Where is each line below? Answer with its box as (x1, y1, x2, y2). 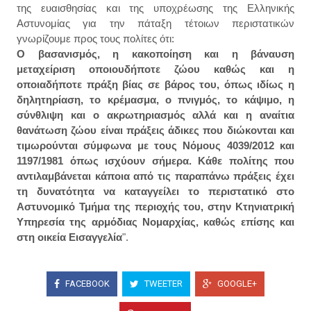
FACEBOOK (62, 278, 110, 289)
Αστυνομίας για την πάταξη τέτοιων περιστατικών (17, 17, 294, 30)
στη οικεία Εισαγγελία (17, 231, 122, 244)
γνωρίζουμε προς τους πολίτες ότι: (17, 33, 177, 45)
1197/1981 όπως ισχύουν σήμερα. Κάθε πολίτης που (17, 155, 294, 167)
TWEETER (142, 278, 183, 289)
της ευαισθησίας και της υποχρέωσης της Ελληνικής (17, 2, 294, 15)
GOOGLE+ (215, 278, 257, 289)
